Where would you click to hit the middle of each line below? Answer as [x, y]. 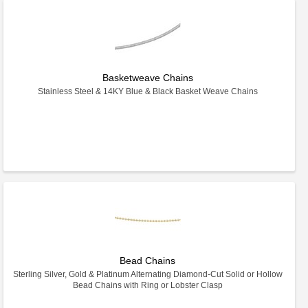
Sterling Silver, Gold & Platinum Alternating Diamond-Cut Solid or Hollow [147, 274]
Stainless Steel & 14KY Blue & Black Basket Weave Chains [147, 91]
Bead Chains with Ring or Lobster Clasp [147, 285]
